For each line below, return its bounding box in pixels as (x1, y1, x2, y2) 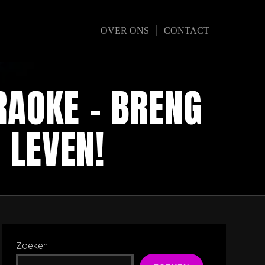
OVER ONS (101, 25, 149, 35)
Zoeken (16, 240, 49, 251)
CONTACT (164, 25, 209, 35)
